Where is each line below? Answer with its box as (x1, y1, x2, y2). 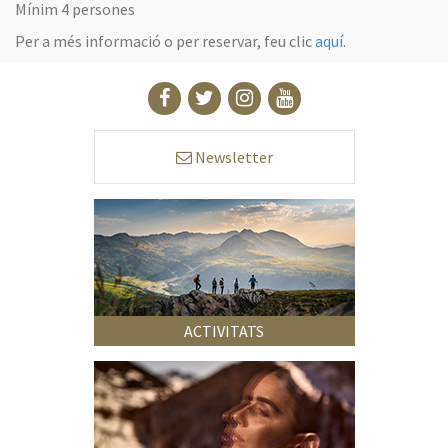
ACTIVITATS (184, 320, 264, 341)
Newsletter (191, 146, 273, 167)
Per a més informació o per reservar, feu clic (15, 30, 315, 51)
